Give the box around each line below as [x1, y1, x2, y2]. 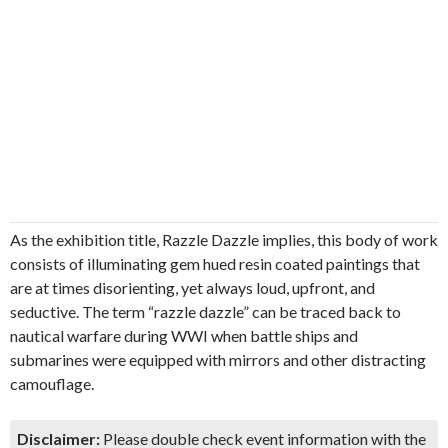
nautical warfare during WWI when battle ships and [10, 326, 358, 345]
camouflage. [10, 374, 94, 393]
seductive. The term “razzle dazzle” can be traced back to [10, 302, 401, 321]
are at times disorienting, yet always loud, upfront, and [10, 278, 375, 297]
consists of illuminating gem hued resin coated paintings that [10, 254, 420, 273]
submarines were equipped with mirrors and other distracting [10, 350, 426, 369]
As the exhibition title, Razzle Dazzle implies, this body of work [10, 230, 438, 249]
